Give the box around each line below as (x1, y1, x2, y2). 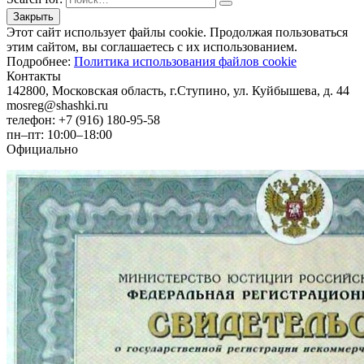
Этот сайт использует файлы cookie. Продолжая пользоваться (6, 24, 348, 39)
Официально (6, 141, 78, 156)
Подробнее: (6, 54, 74, 68)
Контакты (6, 68, 61, 83)
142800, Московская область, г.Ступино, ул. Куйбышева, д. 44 (6, 83, 349, 97)
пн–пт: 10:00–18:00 (6, 127, 112, 141)
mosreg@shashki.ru (6, 97, 108, 112)
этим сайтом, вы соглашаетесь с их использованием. (6, 39, 297, 54)
